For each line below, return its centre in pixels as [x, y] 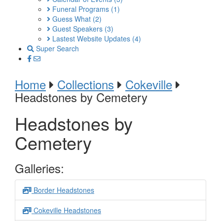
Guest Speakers [77, 29]
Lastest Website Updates [91, 38]
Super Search [56, 48]
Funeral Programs [81, 9]
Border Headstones [63, 190]
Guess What [72, 19]
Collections [86, 84]
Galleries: [39, 168]
